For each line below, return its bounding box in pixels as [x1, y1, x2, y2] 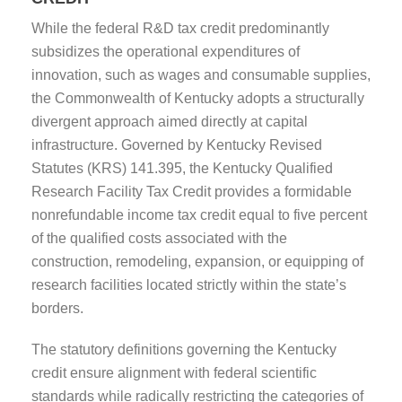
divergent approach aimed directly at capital [31, 113, 308, 129]
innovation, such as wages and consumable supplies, [31, 66, 371, 83]
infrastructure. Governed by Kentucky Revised [31, 136, 322, 153]
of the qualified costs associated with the [31, 230, 287, 246]
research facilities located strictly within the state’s [31, 276, 346, 293]
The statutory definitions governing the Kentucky [31, 341, 336, 357]
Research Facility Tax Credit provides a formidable [31, 183, 352, 199]
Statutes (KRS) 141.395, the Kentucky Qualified [31, 160, 333, 176]
